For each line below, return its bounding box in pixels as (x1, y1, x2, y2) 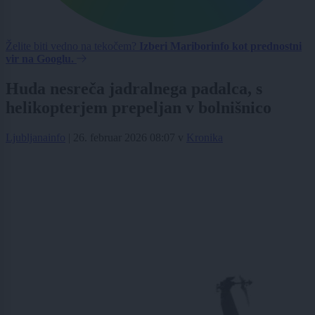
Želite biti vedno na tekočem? (6, 40, 139, 53)
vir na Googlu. (6, 53, 74, 65)
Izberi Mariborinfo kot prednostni (139, 40, 302, 53)
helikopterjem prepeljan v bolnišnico (6, 98, 271, 117)
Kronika (186, 131, 223, 144)
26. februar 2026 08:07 (73, 131, 175, 144)
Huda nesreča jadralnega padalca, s (6, 79, 262, 98)
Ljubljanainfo (6, 131, 65, 144)
